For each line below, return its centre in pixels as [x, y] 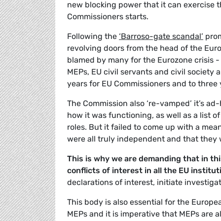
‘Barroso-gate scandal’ [161, 37]
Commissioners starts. [108, 17]
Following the [93, 37]
